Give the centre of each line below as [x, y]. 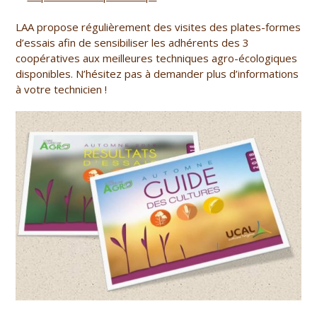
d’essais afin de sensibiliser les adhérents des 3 [133, 43]
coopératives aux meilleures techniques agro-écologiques [157, 58]
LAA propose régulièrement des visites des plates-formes [158, 27]
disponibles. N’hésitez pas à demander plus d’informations [157, 74]
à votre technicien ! [62, 90]
